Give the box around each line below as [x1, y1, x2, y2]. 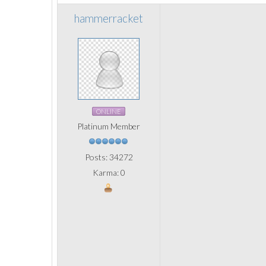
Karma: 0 [92, 167, 125, 178]
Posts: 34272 [84, 152, 133, 162]
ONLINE [96, 107, 121, 115]
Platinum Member [77, 121, 140, 131]
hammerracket [74, 12, 143, 25]
